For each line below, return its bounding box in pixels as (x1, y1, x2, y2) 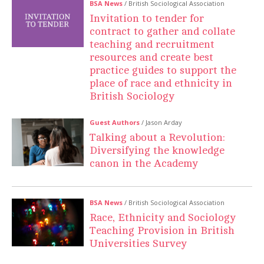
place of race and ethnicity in (90, 77, 233, 89)
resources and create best (90, 51, 214, 63)
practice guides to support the (90, 64, 237, 76)
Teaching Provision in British (90, 224, 235, 236)
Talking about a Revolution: (90, 131, 226, 143)
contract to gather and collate (90, 25, 236, 37)
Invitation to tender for (90, 12, 204, 24)
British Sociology (90, 90, 175, 102)
